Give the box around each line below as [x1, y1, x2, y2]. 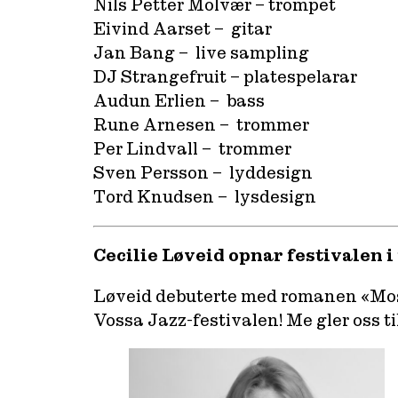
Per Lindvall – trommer [92, 139, 291, 159]
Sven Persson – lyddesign [92, 163, 313, 183]
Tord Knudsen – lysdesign [92, 187, 316, 207]
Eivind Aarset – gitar [92, 20, 272, 39]
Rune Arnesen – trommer [92, 115, 309, 135]
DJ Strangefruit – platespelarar [92, 68, 357, 87]
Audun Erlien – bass [92, 92, 265, 111]
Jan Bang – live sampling [92, 44, 309, 63]
